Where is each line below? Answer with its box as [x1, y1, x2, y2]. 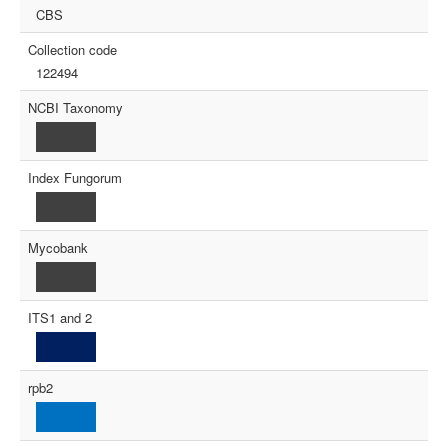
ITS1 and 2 [28, 308, 92, 328]
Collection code [28, 40, 117, 60]
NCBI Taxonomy [28, 98, 123, 118]
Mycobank [28, 238, 88, 258]
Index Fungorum [28, 168, 122, 188]
